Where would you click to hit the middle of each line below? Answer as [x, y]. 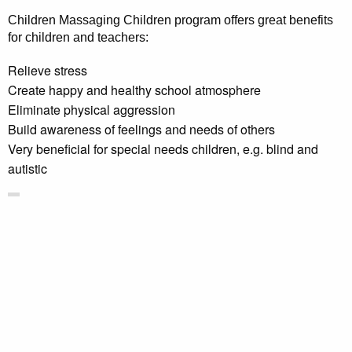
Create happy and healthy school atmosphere [134, 90]
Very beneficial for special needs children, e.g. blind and [163, 149]
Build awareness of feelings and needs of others [141, 130]
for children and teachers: [78, 38]
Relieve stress [48, 71]
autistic [27, 169]
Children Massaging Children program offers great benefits [170, 20]
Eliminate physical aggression [92, 110]
